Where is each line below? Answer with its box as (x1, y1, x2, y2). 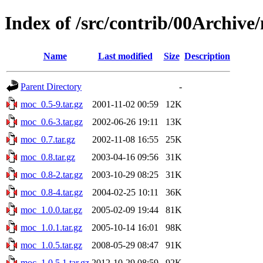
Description (184, 50, 230, 61)
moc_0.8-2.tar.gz (21, 169, 83, 180)
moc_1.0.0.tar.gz (21, 204, 82, 215)
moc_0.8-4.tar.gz (21, 187, 83, 197)
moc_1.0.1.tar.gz (21, 222, 82, 232)
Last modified (97, 50, 153, 61)
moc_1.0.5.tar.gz (21, 240, 82, 250)
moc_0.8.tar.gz (21, 151, 75, 162)
